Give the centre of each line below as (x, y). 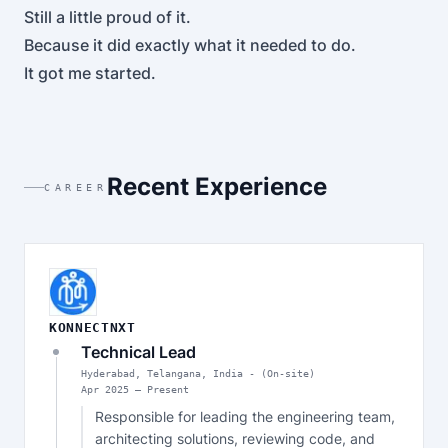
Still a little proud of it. (107, 17)
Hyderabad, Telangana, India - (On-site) (198, 373)
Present (168, 389)
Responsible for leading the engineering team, (245, 416)
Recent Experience (217, 186)
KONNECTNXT (92, 327)
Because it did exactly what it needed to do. (190, 45)
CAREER (75, 187)
